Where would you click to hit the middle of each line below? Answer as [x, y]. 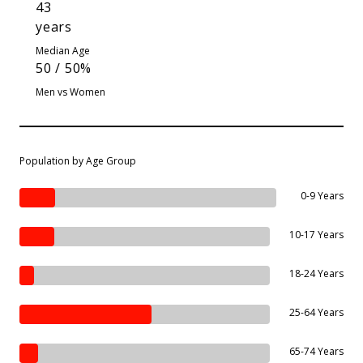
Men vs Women [70, 92]
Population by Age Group [78, 160]
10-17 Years [316, 234]
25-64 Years [316, 312]
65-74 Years [316, 351]
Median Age [63, 50]
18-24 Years [316, 273]
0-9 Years [322, 195]
